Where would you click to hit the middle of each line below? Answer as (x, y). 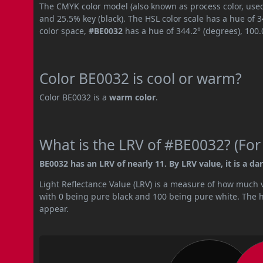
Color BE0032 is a (75, 97)
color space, (64, 31)
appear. (54, 208)
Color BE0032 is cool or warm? (141, 78)
